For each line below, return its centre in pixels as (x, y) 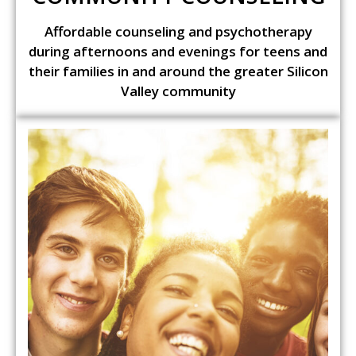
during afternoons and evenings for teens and (178, 52)
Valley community (178, 91)
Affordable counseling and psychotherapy (178, 32)
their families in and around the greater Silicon (178, 72)
